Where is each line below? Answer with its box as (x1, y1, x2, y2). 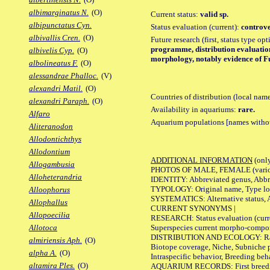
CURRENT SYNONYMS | (151, 203, 236, 213)
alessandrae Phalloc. (29, 71, 98, 81)
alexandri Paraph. (29, 96, 89, 106)
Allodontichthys (29, 134, 81, 144)
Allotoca (29, 223, 57, 233)
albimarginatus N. (29, 8, 89, 17)
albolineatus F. (29, 58, 78, 68)
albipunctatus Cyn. (29, 20, 92, 30)
